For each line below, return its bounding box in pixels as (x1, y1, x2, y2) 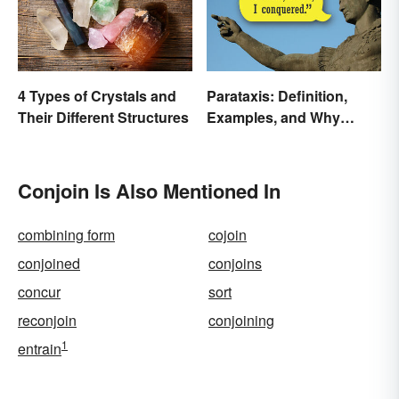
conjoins (208, 252, 262, 273)
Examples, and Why (207, 106, 340, 127)
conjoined (18, 252, 80, 273)
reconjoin (18, 309, 77, 330)
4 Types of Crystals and (18, 85, 176, 106)
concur (18, 281, 61, 302)
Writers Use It (207, 127, 297, 149)
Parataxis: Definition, (207, 85, 347, 106)
